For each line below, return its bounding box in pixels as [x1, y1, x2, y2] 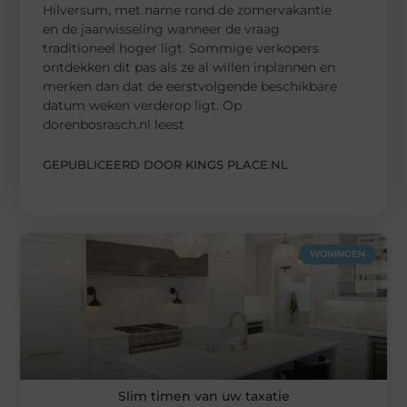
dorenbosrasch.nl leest [43, 115, 185, 133]
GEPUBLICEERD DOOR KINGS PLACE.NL [43, 156, 289, 172]
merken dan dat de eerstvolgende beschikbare [43, 77, 338, 94]
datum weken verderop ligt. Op [43, 96, 243, 114]
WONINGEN [309, 247, 365, 260]
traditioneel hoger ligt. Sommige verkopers [43, 39, 320, 56]
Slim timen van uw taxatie [117, 388, 290, 405]
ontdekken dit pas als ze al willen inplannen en [43, 58, 336, 75]
